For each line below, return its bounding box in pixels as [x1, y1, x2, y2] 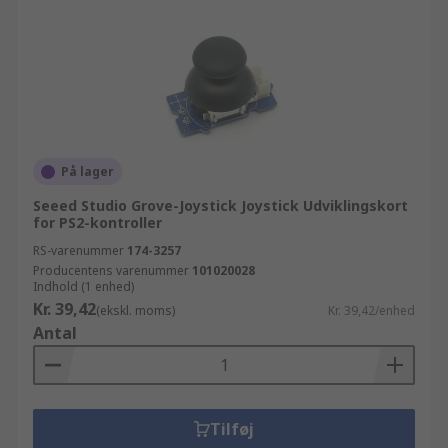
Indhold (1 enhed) [33, 278, 134, 295]
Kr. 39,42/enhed [328, 302, 415, 319]
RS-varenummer [33, 242, 124, 259]
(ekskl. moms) [96, 302, 175, 319]
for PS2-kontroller [33, 213, 162, 232]
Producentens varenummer [33, 262, 189, 279]
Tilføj [210, 418, 254, 440]
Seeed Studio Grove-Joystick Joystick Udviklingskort [33, 196, 408, 215]
